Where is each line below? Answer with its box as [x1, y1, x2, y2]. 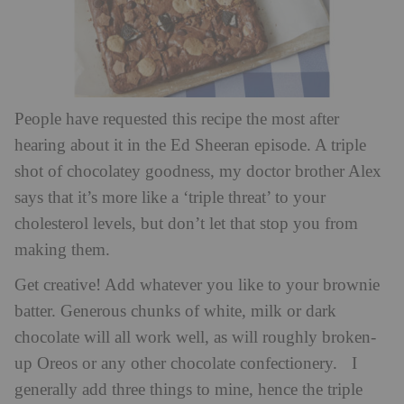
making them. [14, 240, 110, 260]
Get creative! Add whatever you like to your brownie [14, 275, 380, 295]
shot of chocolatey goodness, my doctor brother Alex [14, 161, 381, 181]
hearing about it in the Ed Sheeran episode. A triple [14, 135, 366, 155]
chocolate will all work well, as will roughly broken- [14, 327, 376, 347]
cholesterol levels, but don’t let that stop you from [14, 214, 358, 234]
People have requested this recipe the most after [14, 109, 339, 129]
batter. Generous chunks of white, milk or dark [14, 301, 336, 321]
